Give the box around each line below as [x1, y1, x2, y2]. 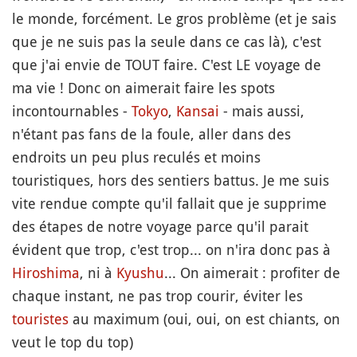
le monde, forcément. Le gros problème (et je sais [12, 9, 336, 28]
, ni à [80, 263, 116, 282]
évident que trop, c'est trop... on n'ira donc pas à [12, 240, 331, 259]
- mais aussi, [219, 101, 304, 120]
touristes [12, 309, 69, 328]
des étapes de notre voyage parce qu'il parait [12, 217, 308, 236]
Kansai [176, 101, 219, 120]
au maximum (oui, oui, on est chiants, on [69, 309, 340, 328]
